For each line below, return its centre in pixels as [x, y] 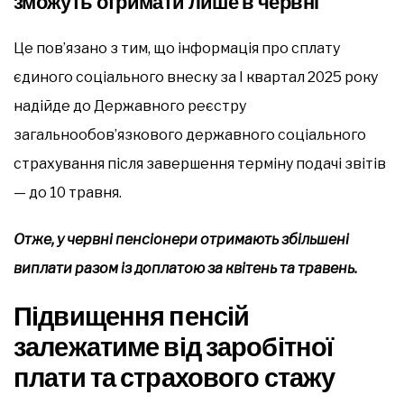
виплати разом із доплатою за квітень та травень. [185, 268]
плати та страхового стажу [174, 377]
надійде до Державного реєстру [130, 106]
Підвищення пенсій [132, 316]
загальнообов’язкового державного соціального [190, 134]
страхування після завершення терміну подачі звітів [200, 163]
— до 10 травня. [68, 192]
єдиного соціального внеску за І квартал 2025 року [196, 77]
